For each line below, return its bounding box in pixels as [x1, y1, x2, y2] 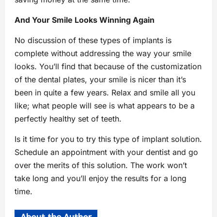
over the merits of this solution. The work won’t [15, 160, 187, 170]
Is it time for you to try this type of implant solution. [15, 134, 202, 144]
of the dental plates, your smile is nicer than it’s [15, 75, 186, 84]
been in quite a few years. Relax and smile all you [15, 88, 195, 97]
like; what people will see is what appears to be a [15, 101, 195, 110]
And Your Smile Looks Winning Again [15, 15, 155, 25]
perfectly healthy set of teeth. [15, 114, 122, 124]
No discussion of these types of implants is [15, 35, 171, 45]
